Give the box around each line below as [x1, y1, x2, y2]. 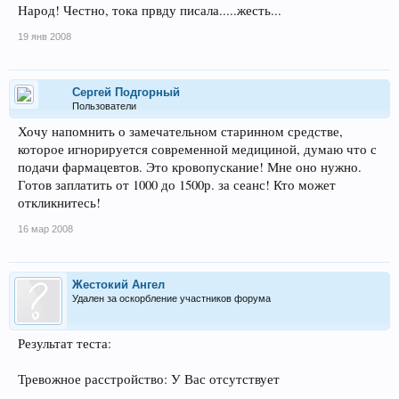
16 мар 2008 [18, 223, 73, 234]
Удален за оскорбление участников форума [72, 292, 271, 304]
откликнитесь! [18, 193, 101, 211]
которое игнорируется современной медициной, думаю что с [18, 140, 377, 158]
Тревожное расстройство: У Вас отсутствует [18, 370, 280, 387]
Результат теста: [18, 334, 111, 352]
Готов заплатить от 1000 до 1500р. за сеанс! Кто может [18, 175, 336, 193]
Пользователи [72, 100, 136, 111]
